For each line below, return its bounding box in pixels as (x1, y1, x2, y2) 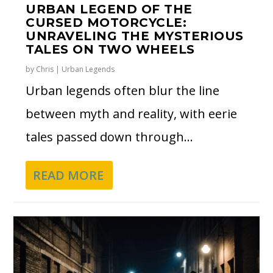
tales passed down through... (26, 128, 194, 145)
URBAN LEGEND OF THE (26, 1, 193, 16)
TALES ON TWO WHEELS (26, 41, 195, 57)
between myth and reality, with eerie (26, 105, 238, 122)
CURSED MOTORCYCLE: (26, 15, 187, 30)
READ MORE (33, 166, 104, 183)
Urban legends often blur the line (26, 82, 220, 99)
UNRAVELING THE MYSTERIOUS (26, 28, 244, 43)
